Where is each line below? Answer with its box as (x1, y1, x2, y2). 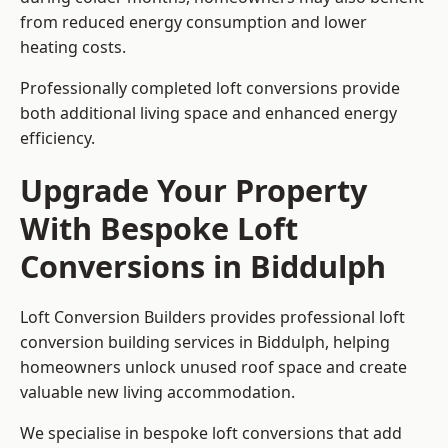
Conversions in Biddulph (20, 245, 386, 288)
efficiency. (20, 127, 95, 150)
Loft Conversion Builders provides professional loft (20, 306, 405, 329)
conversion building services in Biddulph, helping (20, 331, 390, 354)
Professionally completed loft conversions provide (20, 77, 400, 100)
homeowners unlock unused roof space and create (20, 356, 407, 379)
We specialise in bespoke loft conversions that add (20, 422, 402, 445)
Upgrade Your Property (20, 169, 367, 212)
